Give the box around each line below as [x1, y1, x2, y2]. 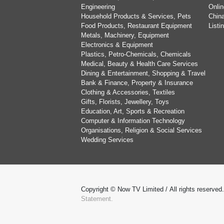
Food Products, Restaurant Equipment [81, 22, 192, 29]
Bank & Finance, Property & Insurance [81, 79, 193, 86]
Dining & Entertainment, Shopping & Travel [81, 69, 205, 77]
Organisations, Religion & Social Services [81, 126, 202, 134]
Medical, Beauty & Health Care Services [81, 60, 198, 67]
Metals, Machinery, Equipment [81, 31, 169, 39]
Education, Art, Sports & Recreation [81, 107, 184, 115]
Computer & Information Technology [81, 117, 185, 124]
